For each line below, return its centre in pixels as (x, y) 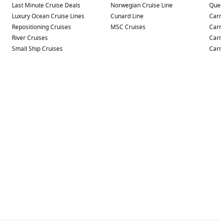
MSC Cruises (128, 27)
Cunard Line (127, 16)
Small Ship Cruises (37, 49)
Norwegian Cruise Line (142, 5)
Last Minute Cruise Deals (46, 5)
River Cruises (30, 38)
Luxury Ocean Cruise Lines (48, 16)
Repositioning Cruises (41, 27)
